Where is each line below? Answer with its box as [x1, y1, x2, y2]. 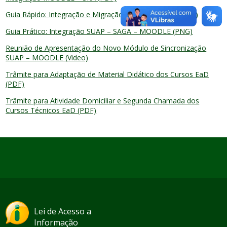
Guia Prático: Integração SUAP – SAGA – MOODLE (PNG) [6, 26, 193, 36]
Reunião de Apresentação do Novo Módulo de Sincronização [6, 43, 207, 53]
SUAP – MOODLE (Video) [6, 53, 89, 62]
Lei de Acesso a [34, 206, 92, 217]
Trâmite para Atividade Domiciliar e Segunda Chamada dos [6, 96, 200, 105]
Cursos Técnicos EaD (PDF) [6, 105, 97, 115]
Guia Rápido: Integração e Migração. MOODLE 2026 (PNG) [6, 10, 199, 19]
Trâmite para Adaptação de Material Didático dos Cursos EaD [6, 69, 209, 79]
